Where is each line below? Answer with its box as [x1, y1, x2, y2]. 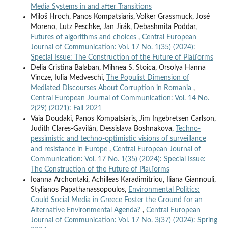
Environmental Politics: [128, 186, 200, 194]
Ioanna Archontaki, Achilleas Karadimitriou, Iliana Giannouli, [30, 176, 216, 184]
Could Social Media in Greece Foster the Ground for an [30, 196, 203, 204]
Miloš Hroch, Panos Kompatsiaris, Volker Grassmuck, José [30, 13, 210, 21]
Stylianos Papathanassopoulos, [30, 186, 128, 194]
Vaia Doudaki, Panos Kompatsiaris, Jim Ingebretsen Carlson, [30, 115, 216, 123]
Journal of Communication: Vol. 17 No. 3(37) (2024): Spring [30, 217, 217, 224]
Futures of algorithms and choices [30, 34, 138, 41]
